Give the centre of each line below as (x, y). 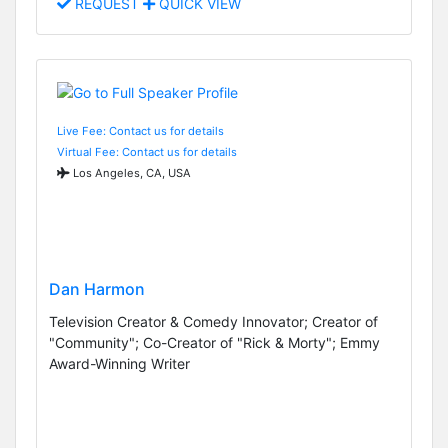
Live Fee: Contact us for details (140, 130)
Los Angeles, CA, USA (130, 172)
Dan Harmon (97, 288)
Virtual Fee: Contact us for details (147, 151)
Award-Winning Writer (119, 363)
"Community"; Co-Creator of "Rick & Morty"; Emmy (214, 342)
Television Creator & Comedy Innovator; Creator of (213, 321)
